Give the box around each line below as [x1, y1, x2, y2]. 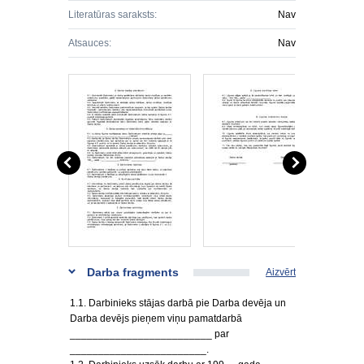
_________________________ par [70, 328, 229, 340]
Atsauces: [68, 37, 111, 49]
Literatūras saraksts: [68, 9, 157, 20]
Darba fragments [87, 266, 179, 279]
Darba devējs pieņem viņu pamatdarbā [70, 313, 242, 324]
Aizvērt [266, 266, 296, 278]
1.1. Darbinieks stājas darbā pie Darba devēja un [70, 297, 286, 309]
